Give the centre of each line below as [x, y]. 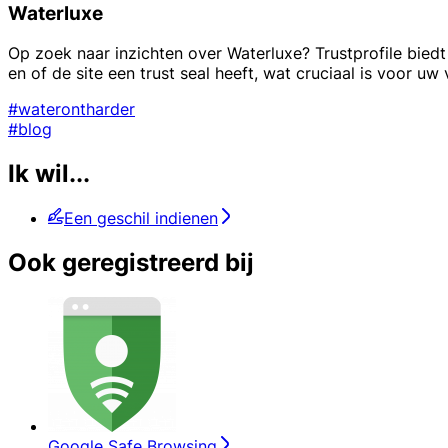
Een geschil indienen [141, 218]
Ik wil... [49, 174]
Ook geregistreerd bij [131, 263]
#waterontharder [71, 109]
